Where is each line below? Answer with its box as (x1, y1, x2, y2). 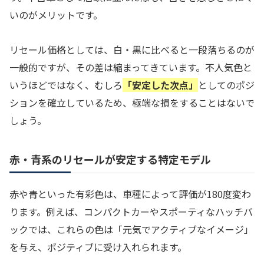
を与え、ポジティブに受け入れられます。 (9, 240, 187, 255)
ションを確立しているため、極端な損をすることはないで (9, 95, 255, 110)
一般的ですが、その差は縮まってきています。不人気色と (9, 60, 252, 74)
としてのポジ (198, 77, 255, 92)
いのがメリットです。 (9, 7, 103, 22)
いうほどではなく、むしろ (9, 77, 123, 92)
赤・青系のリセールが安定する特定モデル (9, 151, 211, 167)
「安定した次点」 (123, 77, 198, 92)
